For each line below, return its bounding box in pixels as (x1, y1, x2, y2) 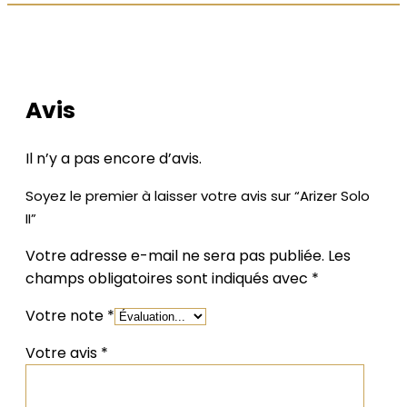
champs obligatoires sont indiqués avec (25, 267, 312, 289)
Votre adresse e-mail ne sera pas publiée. (25, 244, 324, 266)
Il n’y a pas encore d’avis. (25, 147, 202, 169)
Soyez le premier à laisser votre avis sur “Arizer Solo (25, 185, 370, 205)
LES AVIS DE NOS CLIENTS (25, 35, 361, 74)
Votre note (25, 304, 107, 326)
